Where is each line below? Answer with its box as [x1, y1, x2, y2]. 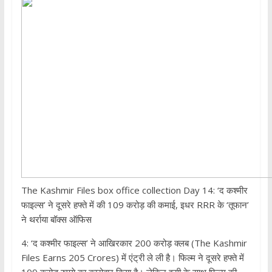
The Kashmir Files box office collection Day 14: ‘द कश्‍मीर [21, 184, 248, 196]
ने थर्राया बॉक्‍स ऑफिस [21, 213, 92, 225]
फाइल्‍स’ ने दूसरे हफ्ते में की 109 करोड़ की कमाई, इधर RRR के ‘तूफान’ [21, 199, 249, 211]
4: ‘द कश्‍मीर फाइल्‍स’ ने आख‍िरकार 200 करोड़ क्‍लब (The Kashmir [21, 237, 247, 249]
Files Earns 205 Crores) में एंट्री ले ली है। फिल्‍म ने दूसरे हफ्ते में [21, 251, 244, 263]
